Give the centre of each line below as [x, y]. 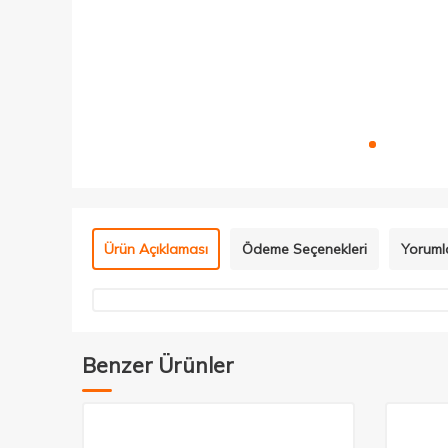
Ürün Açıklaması [156, 249]
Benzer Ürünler [158, 365]
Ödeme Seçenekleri [304, 249]
